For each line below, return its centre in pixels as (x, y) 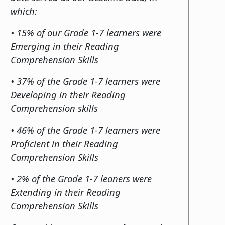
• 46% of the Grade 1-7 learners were (85, 130)
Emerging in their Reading (65, 46)
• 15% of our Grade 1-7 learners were (86, 32)
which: (25, 11)
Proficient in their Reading (64, 143)
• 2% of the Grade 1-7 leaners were (81, 178)
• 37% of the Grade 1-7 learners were (85, 81)
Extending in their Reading (66, 192)
